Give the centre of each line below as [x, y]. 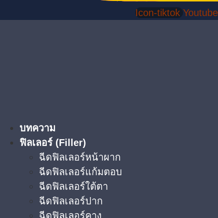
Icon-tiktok [158, 13]
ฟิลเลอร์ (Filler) [53, 143]
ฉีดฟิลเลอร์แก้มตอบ [81, 172]
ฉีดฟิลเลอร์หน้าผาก [80, 157]
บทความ [37, 128]
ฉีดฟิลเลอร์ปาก [71, 201]
